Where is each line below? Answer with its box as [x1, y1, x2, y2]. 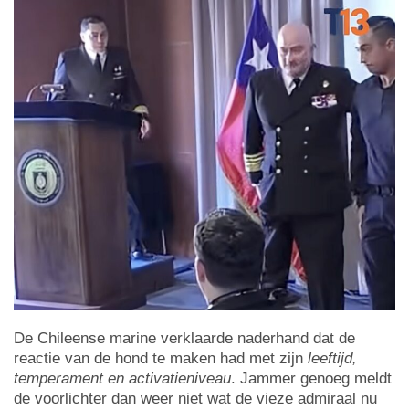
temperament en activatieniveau [14, 369, 231, 387]
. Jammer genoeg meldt [231, 369, 392, 387]
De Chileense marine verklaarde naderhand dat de [14, 329, 355, 347]
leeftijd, [308, 349, 357, 367]
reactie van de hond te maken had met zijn [14, 349, 308, 367]
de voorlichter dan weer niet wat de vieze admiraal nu [14, 389, 377, 407]
